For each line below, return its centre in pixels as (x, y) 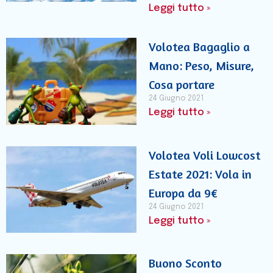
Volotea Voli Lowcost (204, 155)
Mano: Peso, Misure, (201, 65)
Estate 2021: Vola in (200, 174)
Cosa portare (182, 84)
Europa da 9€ (183, 193)
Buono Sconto (185, 263)
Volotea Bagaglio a (199, 46)
